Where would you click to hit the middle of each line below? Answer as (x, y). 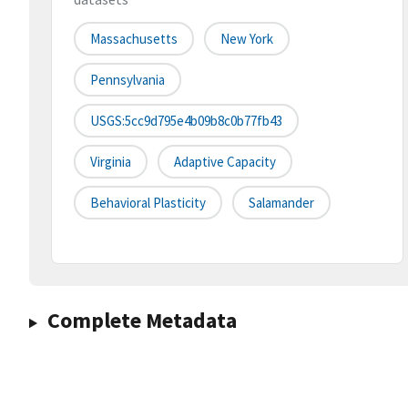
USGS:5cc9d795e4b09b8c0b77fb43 (186, 121)
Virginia (111, 162)
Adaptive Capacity (225, 162)
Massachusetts (134, 39)
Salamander (281, 203)
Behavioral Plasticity (148, 203)
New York (247, 39)
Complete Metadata (142, 321)
